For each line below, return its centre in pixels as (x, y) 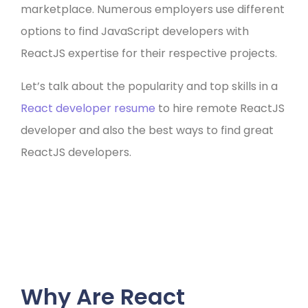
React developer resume (88, 108)
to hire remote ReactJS (220, 108)
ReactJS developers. (76, 152)
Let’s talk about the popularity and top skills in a (149, 86)
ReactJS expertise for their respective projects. (149, 53)
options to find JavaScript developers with (135, 31)
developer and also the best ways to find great (147, 130)
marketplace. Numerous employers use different (153, 9)
